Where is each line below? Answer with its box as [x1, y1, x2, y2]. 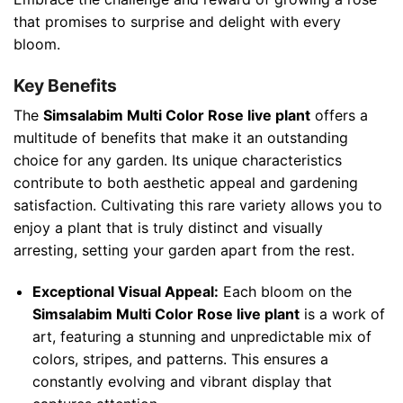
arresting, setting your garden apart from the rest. [13, 241, 354, 260]
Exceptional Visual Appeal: [31, 282, 219, 301]
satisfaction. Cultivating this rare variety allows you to [13, 196, 382, 215]
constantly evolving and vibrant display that [31, 372, 332, 391]
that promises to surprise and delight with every [13, 12, 341, 31]
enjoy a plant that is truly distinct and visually [13, 219, 323, 237]
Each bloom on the [218, 282, 352, 301]
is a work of [299, 305, 385, 324]
